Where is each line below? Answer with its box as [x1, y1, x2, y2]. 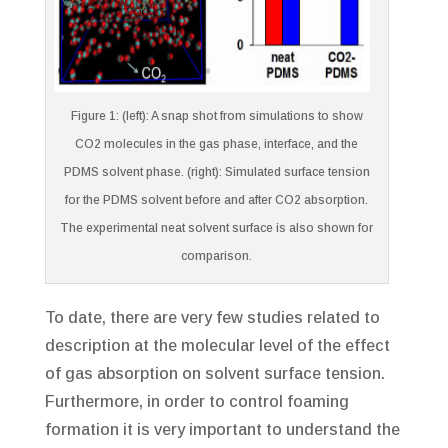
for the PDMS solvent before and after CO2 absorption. [65, 193, 369, 208]
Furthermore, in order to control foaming [44, 393, 349, 411]
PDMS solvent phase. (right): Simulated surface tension [63, 165, 370, 180]
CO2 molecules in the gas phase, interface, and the [75, 137, 359, 152]
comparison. [181, 249, 253, 264]
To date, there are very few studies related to [44, 309, 380, 327]
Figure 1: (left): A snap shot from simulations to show [70, 109, 363, 124]
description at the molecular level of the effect [44, 337, 390, 355]
